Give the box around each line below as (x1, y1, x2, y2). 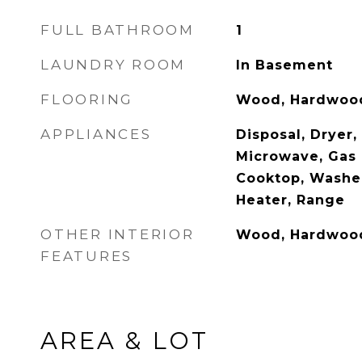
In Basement (235, 57, 333, 73)
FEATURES (40, 248, 133, 264)
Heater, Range (235, 192, 345, 208)
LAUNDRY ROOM (40, 57, 186, 73)
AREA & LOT (40, 326, 208, 355)
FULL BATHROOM (40, 22, 195, 38)
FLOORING (40, 91, 133, 107)
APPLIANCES (40, 126, 152, 142)
